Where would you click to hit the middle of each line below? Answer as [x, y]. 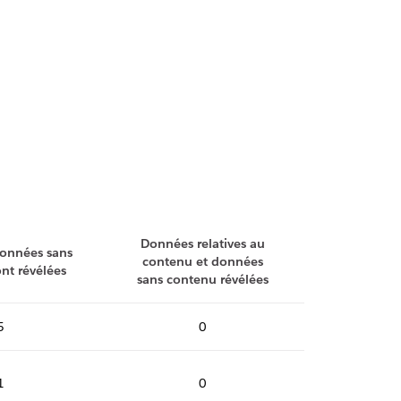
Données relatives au [203, 244]
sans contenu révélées [203, 280]
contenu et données [203, 262]
